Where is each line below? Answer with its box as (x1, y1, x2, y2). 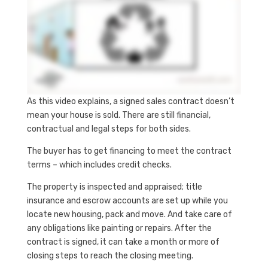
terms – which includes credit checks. (26, 159, 172, 170)
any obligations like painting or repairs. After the (26, 223, 212, 233)
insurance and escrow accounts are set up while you (26, 195, 228, 206)
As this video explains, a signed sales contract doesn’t (26, 96, 234, 106)
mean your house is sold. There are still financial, (26, 109, 211, 120)
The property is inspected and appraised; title (26, 181, 202, 192)
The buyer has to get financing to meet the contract (26, 145, 232, 156)
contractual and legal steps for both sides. (26, 123, 191, 134)
